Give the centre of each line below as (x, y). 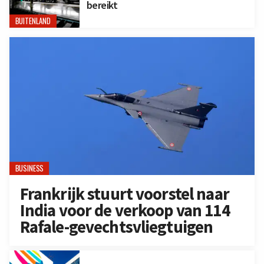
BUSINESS (29, 169)
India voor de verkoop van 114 (125, 210)
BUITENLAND (33, 21)
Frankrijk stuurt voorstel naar (124, 194)
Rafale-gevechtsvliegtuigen (116, 227)
